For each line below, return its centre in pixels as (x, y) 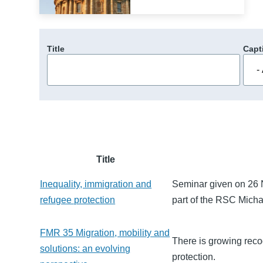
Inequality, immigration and (96, 184)
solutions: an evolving (85, 248)
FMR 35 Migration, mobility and (105, 232)
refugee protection (78, 200)
